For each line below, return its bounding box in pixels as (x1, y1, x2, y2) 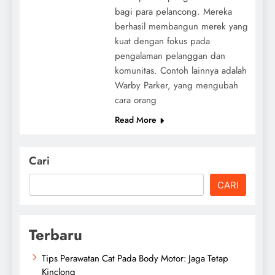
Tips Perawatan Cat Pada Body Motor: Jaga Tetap (42, 251, 228, 265)
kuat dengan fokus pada (114, 34, 210, 48)
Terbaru (29, 223, 82, 246)
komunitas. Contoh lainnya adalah (114, 63, 247, 77)
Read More (114, 113, 157, 126)
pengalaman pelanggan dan (114, 48, 225, 63)
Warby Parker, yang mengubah (114, 78, 238, 92)
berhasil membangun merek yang (114, 19, 248, 33)
